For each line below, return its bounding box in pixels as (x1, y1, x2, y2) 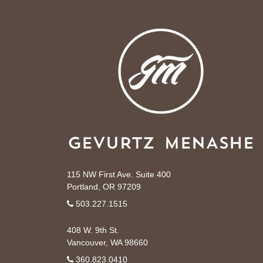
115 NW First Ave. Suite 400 (67, 170, 171, 180)
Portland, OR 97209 (67, 182, 141, 192)
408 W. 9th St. (67, 225, 119, 235)
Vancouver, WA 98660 (67, 238, 148, 248)
